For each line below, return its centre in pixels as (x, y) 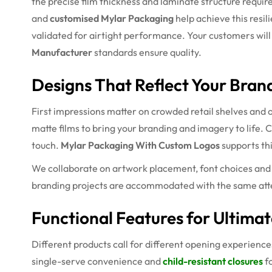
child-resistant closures (213, 261)
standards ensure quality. (147, 52)
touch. (46, 145)
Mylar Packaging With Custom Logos (140, 145)
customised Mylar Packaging (112, 18)
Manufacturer (62, 52)
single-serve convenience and (97, 261)
